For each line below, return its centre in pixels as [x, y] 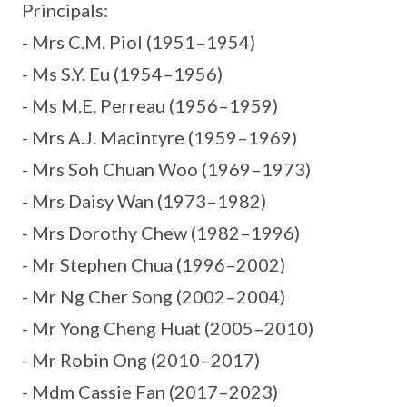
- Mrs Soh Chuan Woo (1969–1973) [166, 169]
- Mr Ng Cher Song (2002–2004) [154, 296]
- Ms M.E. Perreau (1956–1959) [150, 105]
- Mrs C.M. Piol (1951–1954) [139, 42]
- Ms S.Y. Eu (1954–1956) [122, 74]
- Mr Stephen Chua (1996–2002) [154, 264]
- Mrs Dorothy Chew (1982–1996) [161, 233]
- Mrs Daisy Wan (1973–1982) [144, 201]
